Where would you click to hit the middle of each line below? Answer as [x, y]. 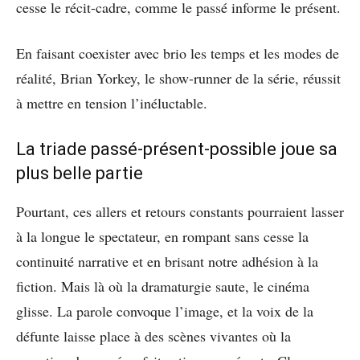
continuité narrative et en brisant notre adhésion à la [167, 261]
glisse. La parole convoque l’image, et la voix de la [165, 311]
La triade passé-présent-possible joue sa [177, 149]
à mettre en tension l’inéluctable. [112, 102]
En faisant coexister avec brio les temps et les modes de [178, 53]
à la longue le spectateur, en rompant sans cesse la [162, 236]
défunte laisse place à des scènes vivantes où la [153, 335]
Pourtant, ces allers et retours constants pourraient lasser [180, 211]
